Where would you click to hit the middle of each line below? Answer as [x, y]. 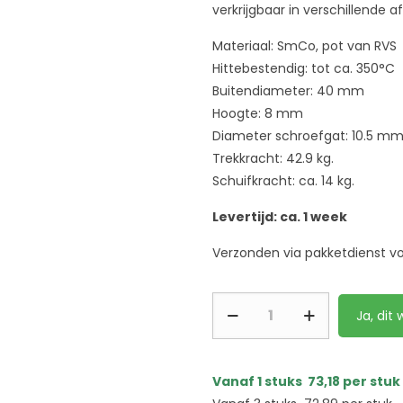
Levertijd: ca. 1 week [280, 217]
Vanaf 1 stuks [260, 381]
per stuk [370, 381]
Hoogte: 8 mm [258, 113]
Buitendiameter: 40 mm [288, 91]
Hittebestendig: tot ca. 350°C [304, 68]
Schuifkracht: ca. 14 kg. [283, 181]
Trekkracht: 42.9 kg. [273, 158]
